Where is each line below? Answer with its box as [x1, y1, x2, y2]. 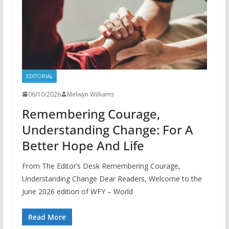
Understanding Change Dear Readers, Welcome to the [21, 173, 202, 184]
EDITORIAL [26, 72, 53, 80]
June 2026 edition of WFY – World [21, 186, 133, 196]
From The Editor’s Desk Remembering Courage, [21, 161, 180, 171]
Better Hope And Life [21, 136, 144, 154]
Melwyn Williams [66, 89, 114, 99]
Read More [28, 212, 66, 222]
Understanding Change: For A [21, 121, 193, 138]
